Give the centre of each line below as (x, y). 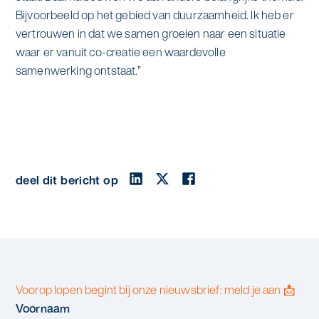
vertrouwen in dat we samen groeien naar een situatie (151, 34)
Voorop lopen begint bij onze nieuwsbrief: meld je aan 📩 (155, 289)
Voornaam (43, 308)
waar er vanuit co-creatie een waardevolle (120, 52)
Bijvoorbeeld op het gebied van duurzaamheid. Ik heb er (155, 15)
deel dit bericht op (67, 181)
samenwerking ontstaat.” (78, 71)
